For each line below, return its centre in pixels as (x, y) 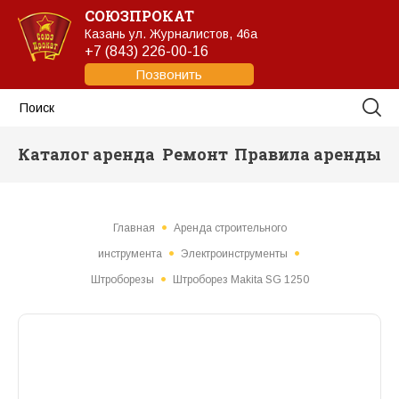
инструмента (130, 254)
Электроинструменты (234, 254)
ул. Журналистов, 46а (193, 33)
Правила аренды (308, 154)
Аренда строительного (230, 228)
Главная (134, 228)
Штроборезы (122, 280)
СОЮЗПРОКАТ (139, 15)
